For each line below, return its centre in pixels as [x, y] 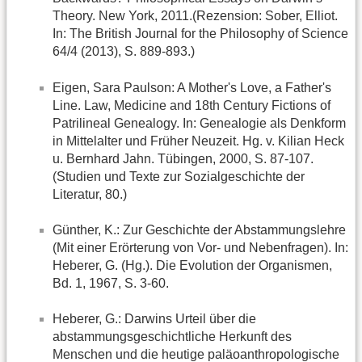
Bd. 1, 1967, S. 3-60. [111, 284]
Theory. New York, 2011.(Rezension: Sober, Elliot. [195, 16]
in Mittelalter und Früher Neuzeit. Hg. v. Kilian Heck [198, 141]
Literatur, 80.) [90, 194]
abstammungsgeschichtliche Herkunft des [172, 337]
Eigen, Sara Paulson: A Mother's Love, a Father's [192, 87]
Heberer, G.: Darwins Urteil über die [154, 319]
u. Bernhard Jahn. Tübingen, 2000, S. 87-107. [183, 158]
